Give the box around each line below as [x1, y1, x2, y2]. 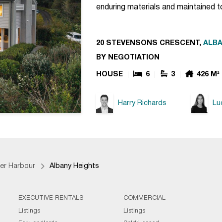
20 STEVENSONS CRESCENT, [96, 40, 203, 47]
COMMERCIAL [123, 195, 166, 202]
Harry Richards [117, 100, 166, 107]
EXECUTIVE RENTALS [18, 195, 84, 202]
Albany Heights [49, 163, 99, 170]
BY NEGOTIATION [96, 54, 160, 61]
